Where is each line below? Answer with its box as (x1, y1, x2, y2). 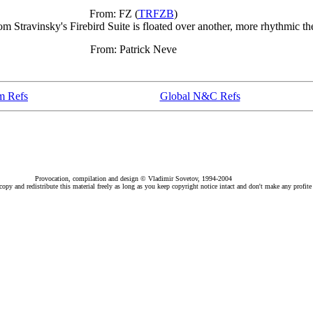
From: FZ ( (89, 8, 138, 20)
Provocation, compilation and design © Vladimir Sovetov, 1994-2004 (34, 175, 232, 182)
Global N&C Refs (159, 90, 240, 102)
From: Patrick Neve (89, 43, 177, 55)
